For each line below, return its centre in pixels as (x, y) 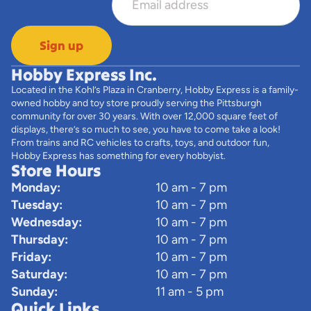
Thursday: (40, 239)
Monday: (36, 187)
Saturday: (39, 274)
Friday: (31, 257)
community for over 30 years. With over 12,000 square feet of (144, 116)
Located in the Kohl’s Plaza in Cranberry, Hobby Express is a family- (155, 90)
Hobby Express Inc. (84, 74)
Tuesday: (37, 204)
